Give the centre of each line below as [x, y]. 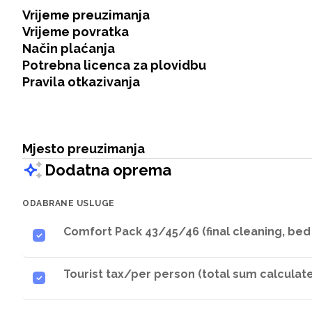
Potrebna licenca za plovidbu [114, 65]
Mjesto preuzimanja [84, 149]
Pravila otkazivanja [81, 82]
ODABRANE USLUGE [69, 203]
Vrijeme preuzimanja [86, 15]
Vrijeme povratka [76, 32]
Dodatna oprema [108, 170]
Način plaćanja [69, 48]
